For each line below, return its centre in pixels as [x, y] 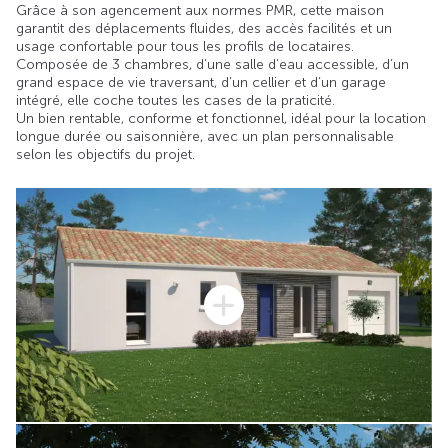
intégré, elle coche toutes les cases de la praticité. [175, 101]
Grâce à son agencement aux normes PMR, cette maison [200, 11]
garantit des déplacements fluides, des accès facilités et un [204, 29]
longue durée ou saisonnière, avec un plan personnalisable [205, 137]
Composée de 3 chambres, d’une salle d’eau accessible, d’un [212, 65]
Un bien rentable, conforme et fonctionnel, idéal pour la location [221, 119]
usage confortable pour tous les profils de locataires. [185, 47]
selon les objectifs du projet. [105, 155]
